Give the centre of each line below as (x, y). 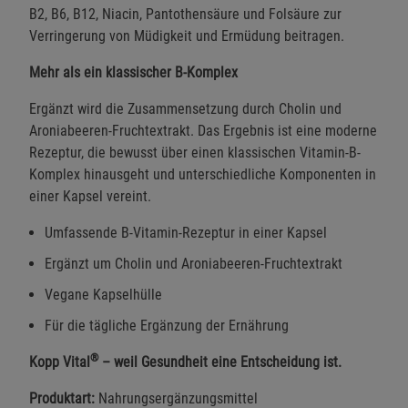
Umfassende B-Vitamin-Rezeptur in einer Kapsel (186, 232)
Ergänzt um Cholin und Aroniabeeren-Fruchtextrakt (194, 263)
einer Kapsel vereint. (90, 196)
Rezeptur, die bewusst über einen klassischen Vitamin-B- (195, 152)
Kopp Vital (60, 362)
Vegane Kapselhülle (103, 294)
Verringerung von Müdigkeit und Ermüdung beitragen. (187, 36)
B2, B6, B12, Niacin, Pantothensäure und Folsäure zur (185, 14)
